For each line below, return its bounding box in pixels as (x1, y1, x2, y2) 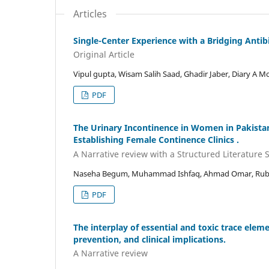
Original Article (73, 49, 134, 61)
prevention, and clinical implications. (73, 233, 226, 245)
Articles (73, 7, 107, 20)
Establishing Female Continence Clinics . (73, 134, 239, 146)
